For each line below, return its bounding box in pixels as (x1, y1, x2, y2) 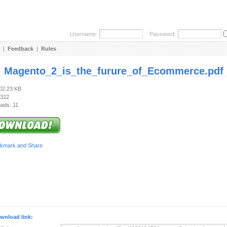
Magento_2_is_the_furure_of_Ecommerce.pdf (4, 65, 223, 77)
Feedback (8, 46, 33, 52)
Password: (145, 31, 176, 37)
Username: (70, 31, 97, 37)
